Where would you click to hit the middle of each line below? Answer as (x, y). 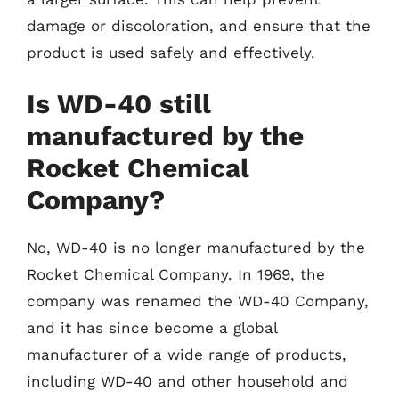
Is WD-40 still (119, 104)
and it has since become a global (152, 328)
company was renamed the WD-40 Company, (198, 301)
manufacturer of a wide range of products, (187, 354)
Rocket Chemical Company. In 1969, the (176, 274)
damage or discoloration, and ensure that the (199, 25)
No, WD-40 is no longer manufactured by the (196, 248)
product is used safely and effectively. (171, 52)
